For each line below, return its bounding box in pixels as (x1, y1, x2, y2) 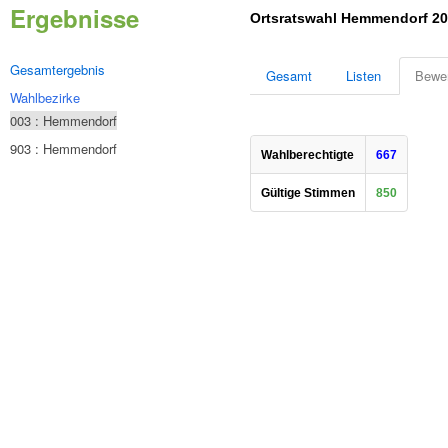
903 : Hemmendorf (10, 139, 117, 158)
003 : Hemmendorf (10, 111, 117, 130)
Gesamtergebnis (10, 60, 105, 79)
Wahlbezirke (10, 88, 80, 107)
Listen (346, 66, 381, 85)
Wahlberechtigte (261, 148, 354, 162)
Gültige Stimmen (261, 186, 355, 200)
